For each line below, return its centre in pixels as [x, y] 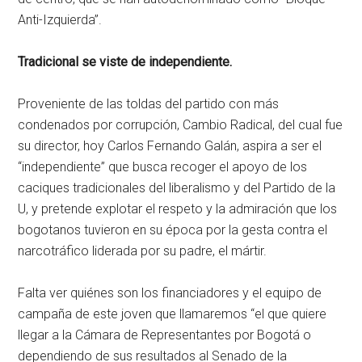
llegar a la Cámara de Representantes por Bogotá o [165, 335]
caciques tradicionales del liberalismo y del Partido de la [177, 187]
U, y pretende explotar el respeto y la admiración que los [178, 208]
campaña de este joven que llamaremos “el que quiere [173, 314]
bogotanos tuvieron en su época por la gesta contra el [173, 229]
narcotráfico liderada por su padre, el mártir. [143, 250]
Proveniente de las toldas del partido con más [149, 103]
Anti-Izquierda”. [60, 19]
